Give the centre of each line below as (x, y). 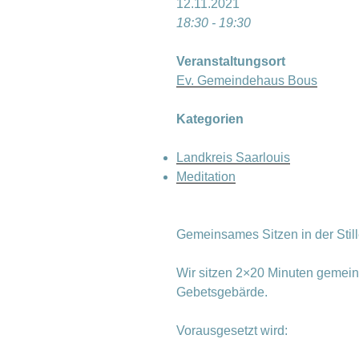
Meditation (206, 177)
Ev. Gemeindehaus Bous (247, 81)
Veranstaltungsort (231, 61)
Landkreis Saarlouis (233, 157)
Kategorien (210, 119)
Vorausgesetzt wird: (232, 331)
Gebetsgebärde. (222, 292)
